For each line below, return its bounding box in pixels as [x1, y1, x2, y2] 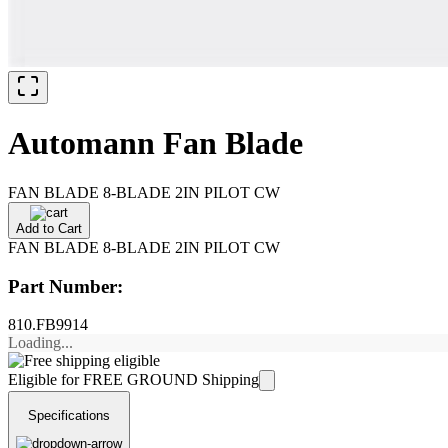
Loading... [8, 334, 73, 352]
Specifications [28, 407, 110, 423]
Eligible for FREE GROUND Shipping [8, 371, 259, 389]
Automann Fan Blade [8, 125, 303, 162]
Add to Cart [16, 220, 82, 236]
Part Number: [8, 275, 123, 297]
